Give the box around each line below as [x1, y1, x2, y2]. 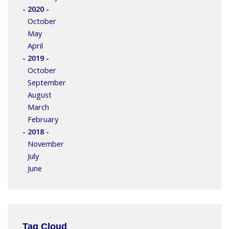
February [27, 114, 58, 125]
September [27, 77, 66, 88]
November [27, 139, 64, 149]
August [27, 89, 52, 100]
